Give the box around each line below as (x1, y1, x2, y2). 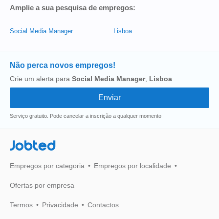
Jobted (10, 139, 56, 153)
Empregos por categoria (10, 162, 85, 170)
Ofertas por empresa (10, 181, 74, 189)
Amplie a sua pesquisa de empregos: (10, 3, 135, 12)
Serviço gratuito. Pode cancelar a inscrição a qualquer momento (10, 113, 161, 119)
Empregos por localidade (94, 162, 171, 170)
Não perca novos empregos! (10, 61, 115, 69)
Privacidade (42, 201, 78, 209)
